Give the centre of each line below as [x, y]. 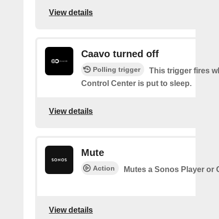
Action [104, 168]
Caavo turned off [120, 54]
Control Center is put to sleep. [136, 83]
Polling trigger [117, 69]
